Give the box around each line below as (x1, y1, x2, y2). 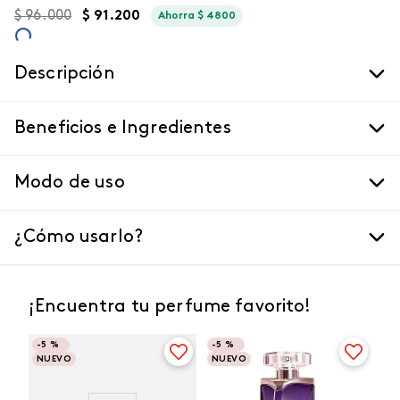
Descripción (14, 65, 115, 83)
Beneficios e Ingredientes (14, 120, 231, 137)
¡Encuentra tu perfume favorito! (29, 298, 312, 316)
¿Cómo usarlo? (14, 229, 143, 246)
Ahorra (158, 11, 198, 21)
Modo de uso (14, 174, 125, 192)
